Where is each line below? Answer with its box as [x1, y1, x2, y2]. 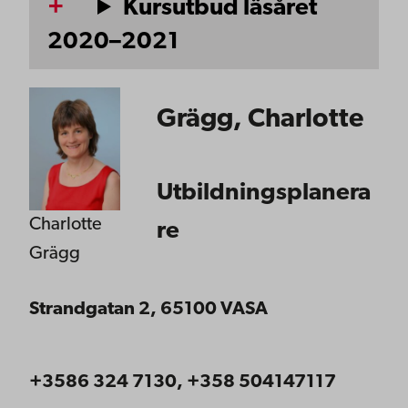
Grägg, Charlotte [157, 107, 363, 134]
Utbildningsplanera [157, 181, 371, 207]
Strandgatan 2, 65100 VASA [29, 301, 268, 320]
